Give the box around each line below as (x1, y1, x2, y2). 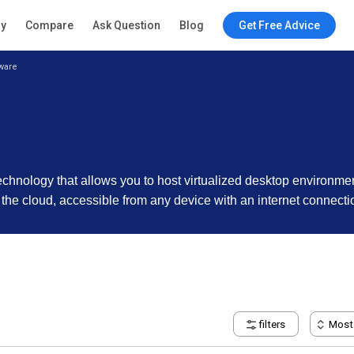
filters (255, 318, 285, 330)
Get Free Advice (238, 19, 320, 32)
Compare (24, 19, 73, 32)
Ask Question (92, 19, 160, 32)
